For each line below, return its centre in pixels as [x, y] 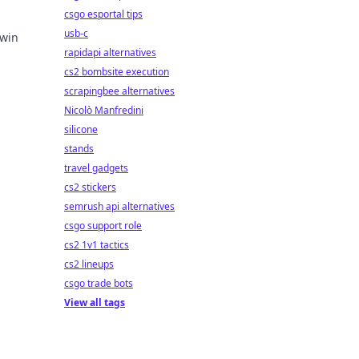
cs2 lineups [89, 264]
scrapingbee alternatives [119, 91]
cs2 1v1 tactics [97, 245]
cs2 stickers [90, 187]
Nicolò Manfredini [104, 110]
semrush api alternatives [119, 206]
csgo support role [103, 226]
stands [79, 149]
